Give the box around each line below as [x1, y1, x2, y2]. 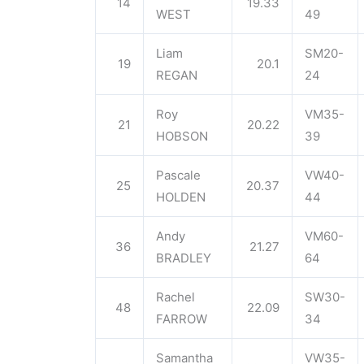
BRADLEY [156, 250, 211, 266]
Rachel [156, 289, 195, 305]
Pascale [156, 167, 201, 183]
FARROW [156, 311, 207, 327]
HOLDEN [156, 189, 206, 205]
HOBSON [156, 128, 208, 144]
